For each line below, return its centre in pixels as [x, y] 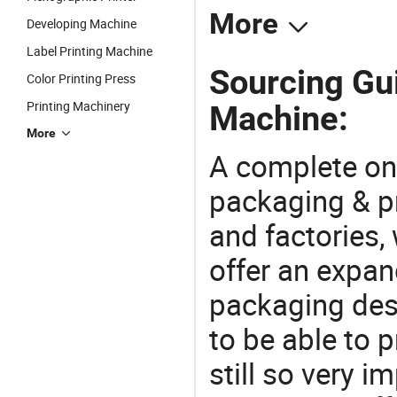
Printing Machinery [78, 106]
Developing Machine [82, 23]
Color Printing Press [81, 78]
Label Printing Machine [90, 51]
